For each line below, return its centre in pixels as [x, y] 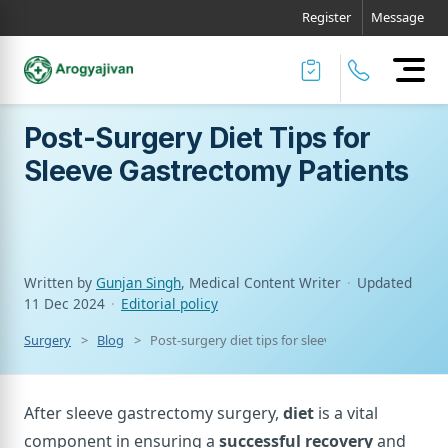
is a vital [346, 413]
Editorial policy [169, 303]
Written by [60, 282]
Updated [384, 282]
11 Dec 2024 [64, 303]
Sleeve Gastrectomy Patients [216, 171]
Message [397, 17]
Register [326, 17]
